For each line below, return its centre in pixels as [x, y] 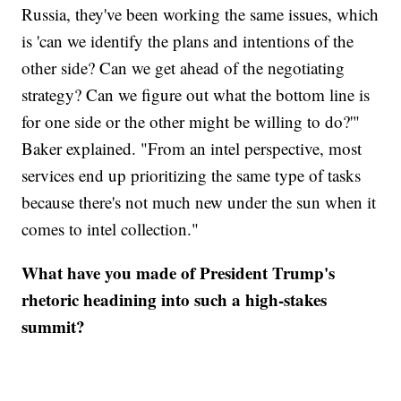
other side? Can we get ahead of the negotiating [183, 67]
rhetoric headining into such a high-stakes [175, 299]
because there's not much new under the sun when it [199, 201]
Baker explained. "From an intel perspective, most [192, 148]
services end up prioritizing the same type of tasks [192, 175]
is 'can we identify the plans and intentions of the [188, 40]
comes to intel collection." [111, 228]
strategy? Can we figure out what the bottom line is [196, 94]
